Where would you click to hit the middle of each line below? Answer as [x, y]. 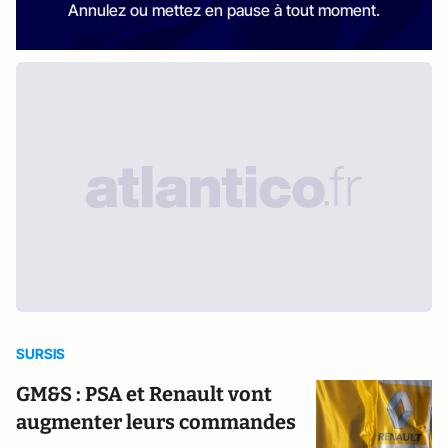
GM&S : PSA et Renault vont [144, 394]
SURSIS [40, 353]
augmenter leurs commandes [156, 422]
